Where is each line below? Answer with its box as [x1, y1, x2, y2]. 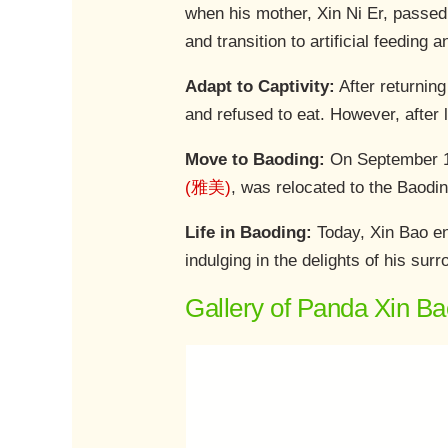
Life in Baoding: [185, 222, 318, 242]
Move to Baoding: [185, 149, 326, 169]
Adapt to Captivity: [185, 76, 336, 96]
